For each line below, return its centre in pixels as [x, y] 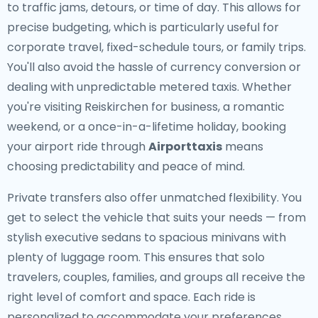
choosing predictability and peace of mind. [126, 166]
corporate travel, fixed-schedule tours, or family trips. [157, 47]
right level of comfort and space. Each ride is [131, 297]
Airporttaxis [185, 147]
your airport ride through [78, 147]
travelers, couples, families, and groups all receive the [156, 277]
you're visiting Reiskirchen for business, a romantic [146, 107]
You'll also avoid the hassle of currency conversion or [154, 67]
